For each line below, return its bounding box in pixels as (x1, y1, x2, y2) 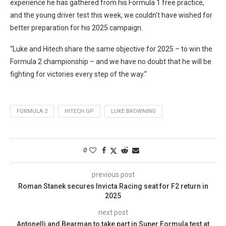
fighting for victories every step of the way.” (10, 70, 147, 78)
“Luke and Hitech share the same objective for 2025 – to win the (10, 44, 212, 53)
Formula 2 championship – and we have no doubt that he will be (10, 57, 211, 66)
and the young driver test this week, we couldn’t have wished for (10, 11, 212, 19)
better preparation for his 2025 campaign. (10, 23, 143, 32)
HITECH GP (65, 107, 94, 115)
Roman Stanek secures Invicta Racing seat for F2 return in (18, 182, 208, 190)
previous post (91, 170, 135, 179)
